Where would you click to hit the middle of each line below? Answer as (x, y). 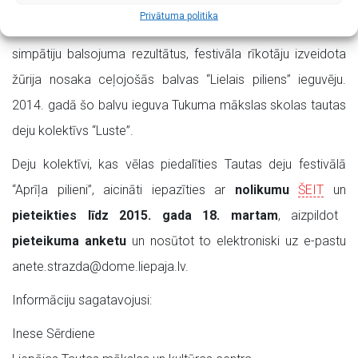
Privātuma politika (179, 15)
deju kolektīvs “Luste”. (73, 131)
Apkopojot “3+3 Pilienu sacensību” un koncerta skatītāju (179, 29)
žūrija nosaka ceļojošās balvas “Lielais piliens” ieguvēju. (179, 80)
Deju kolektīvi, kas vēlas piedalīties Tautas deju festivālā (179, 165)
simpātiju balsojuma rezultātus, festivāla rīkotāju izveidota (179, 54)
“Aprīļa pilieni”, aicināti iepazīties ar (123, 190)
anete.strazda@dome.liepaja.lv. (100, 267)
